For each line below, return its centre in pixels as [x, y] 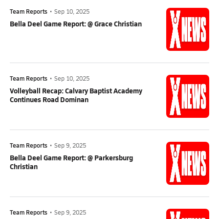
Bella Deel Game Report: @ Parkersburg [71, 157]
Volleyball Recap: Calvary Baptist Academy [76, 90]
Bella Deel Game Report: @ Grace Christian [76, 23]
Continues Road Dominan [49, 99]
